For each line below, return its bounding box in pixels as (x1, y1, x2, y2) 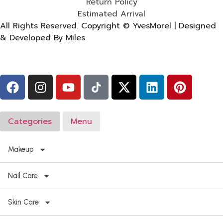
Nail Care (8, 171, 38, 181)
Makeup (8, 145, 34, 154)
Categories (8, 115, 52, 128)
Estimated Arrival (78, 7, 145, 20)
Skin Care (8, 198, 39, 207)
